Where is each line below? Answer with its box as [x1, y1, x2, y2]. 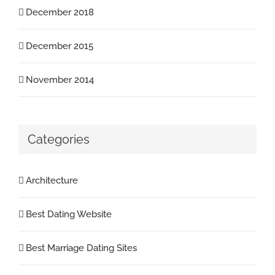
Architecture [26, 175, 78, 187]
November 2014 [26, 74, 94, 85]
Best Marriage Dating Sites [26, 242, 137, 254]
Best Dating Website [26, 209, 112, 220]
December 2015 [26, 40, 93, 52]
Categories [28, 131, 90, 147]
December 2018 [26, 6, 94, 18]
